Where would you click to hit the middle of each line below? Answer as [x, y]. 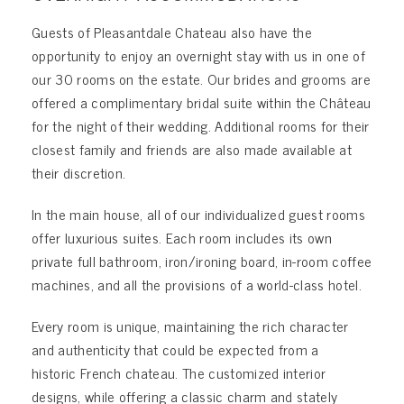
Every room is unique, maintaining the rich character [190, 325]
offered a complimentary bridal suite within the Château [202, 101]
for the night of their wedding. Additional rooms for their [201, 125]
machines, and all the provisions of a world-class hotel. [197, 284]
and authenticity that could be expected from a [175, 349]
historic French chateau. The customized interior [179, 372]
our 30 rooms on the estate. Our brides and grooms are [201, 78]
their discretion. [79, 172]
